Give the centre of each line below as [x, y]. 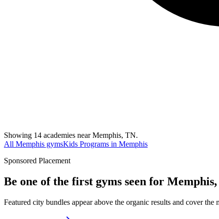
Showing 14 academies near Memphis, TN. [71, 135]
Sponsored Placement [37, 160]
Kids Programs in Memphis [105, 144]
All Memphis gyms [33, 144]
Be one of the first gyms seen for [86, 181]
